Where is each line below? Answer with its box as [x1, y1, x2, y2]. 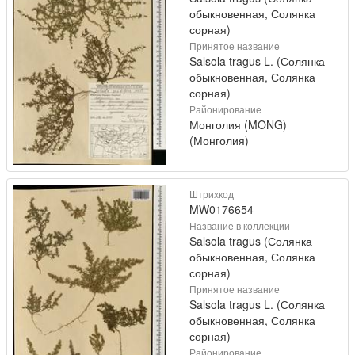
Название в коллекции [189, 218, 290, 232]
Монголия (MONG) [189, 116, 287, 132]
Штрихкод [189, 186, 234, 200]
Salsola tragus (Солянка [189, 232, 312, 249]
